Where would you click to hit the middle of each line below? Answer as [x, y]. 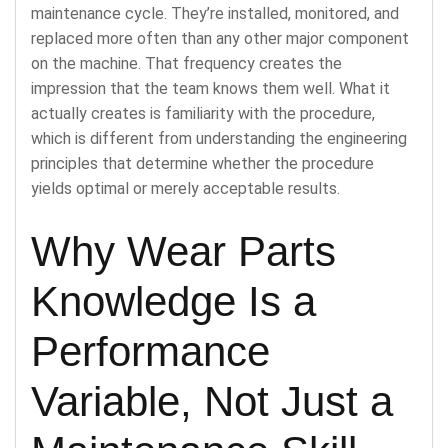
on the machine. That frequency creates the [186, 63]
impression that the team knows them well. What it [210, 88]
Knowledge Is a [173, 301]
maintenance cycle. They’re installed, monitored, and [215, 13]
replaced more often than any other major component [220, 38]
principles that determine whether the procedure [202, 163]
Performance [150, 351]
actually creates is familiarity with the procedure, [203, 113]
